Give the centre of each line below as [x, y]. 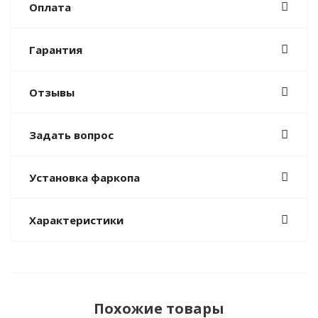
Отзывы [52, 93]
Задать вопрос [71, 135]
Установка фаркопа [84, 178]
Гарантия [56, 50]
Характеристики [76, 220]
